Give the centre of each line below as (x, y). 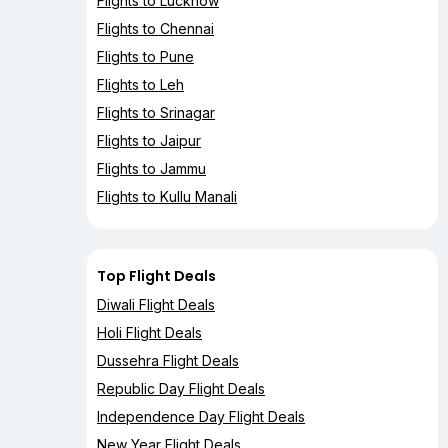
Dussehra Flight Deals (168, 361)
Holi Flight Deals (149, 333)
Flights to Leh (140, 85)
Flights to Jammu (151, 169)
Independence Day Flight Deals (201, 417)
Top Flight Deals (156, 276)
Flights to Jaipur (149, 141)
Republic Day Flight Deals (181, 389)
